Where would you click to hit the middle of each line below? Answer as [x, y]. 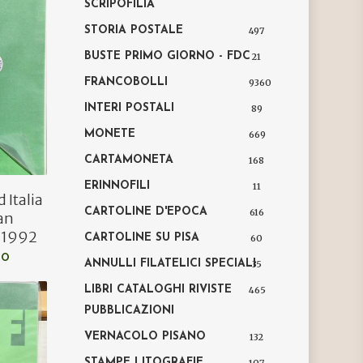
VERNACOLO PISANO [145, 337]
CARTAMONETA [129, 160]
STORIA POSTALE [134, 30]
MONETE [110, 134]
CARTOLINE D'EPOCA [146, 212]
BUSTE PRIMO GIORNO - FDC [168, 56]
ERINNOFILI [117, 186]
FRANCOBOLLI [126, 82]
